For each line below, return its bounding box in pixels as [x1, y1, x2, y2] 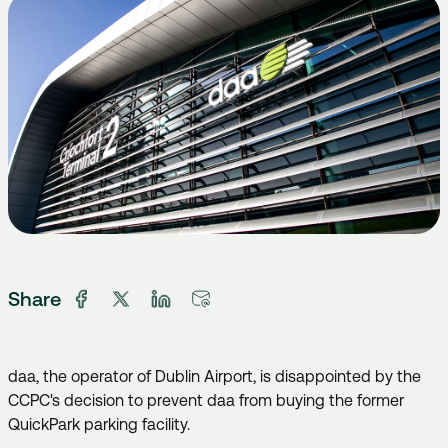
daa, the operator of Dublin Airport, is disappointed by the [8, 366, 421, 386]
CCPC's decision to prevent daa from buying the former [8, 390, 404, 410]
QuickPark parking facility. [8, 414, 194, 434]
